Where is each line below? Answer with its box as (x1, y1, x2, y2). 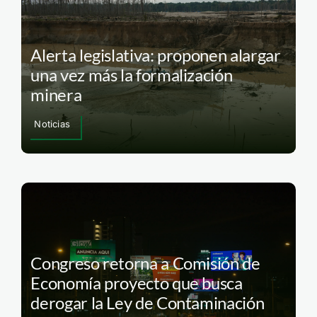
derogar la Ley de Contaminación (30, 292, 265, 313)
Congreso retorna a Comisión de (30, 252, 260, 273)
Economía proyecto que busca (30, 272, 243, 293)
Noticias (34, 118, 70, 130)
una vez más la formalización (30, 64, 233, 86)
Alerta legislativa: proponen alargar (30, 45, 281, 66)
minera (30, 84, 82, 105)
